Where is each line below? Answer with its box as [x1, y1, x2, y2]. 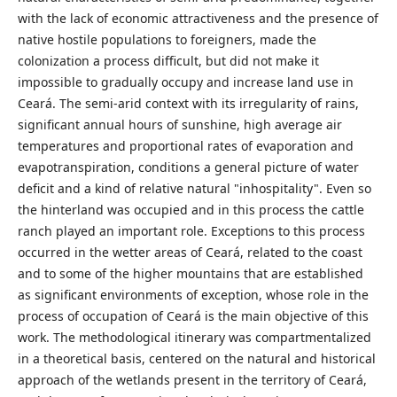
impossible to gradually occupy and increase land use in [17, 74, 354, 91]
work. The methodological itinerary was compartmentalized [17, 329, 371, 346]
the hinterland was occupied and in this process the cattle [17, 201, 364, 219]
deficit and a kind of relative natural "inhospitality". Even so [17, 180, 371, 198]
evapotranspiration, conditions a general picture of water [17, 159, 359, 176]
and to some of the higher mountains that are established [17, 265, 363, 283]
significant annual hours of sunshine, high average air [17, 116, 342, 134]
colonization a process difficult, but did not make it [17, 52, 319, 70]
